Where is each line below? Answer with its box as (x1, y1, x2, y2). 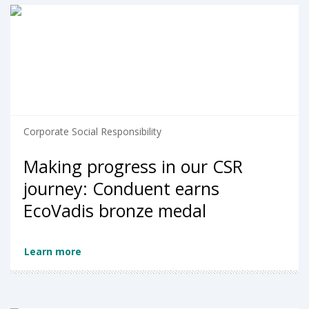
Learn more (24, 245, 81, 258)
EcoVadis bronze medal (23, 199, 206, 223)
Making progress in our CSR (23, 154, 243, 179)
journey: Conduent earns (23, 177, 219, 201)
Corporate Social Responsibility (23, 125, 161, 139)
